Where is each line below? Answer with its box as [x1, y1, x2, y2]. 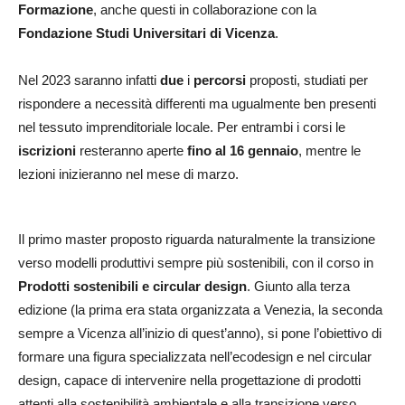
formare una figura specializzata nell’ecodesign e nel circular [18, 348, 372, 364]
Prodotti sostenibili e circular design [18, 278, 247, 294]
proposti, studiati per [246, 71, 368, 88]
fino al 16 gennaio [187, 142, 298, 158]
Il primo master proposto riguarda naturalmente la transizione [18, 231, 375, 247]
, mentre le [298, 142, 361, 158]
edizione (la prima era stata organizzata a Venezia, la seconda [18, 301, 382, 317]
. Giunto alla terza [247, 278, 350, 294]
